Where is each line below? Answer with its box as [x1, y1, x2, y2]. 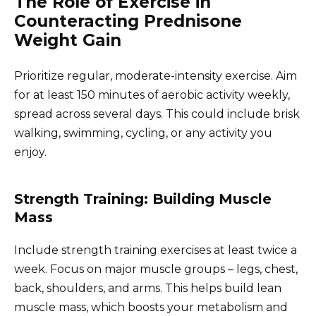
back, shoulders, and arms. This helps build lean [14, 281, 281, 295]
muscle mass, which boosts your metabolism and [14, 300, 288, 314]
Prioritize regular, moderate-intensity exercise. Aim [14, 68, 297, 83]
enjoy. [14, 145, 47, 159]
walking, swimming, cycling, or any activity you [14, 126, 272, 140]
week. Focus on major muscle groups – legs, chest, [14, 262, 298, 276]
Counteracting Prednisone [14, 11, 242, 31]
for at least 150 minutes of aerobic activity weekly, [14, 87, 290, 102]
